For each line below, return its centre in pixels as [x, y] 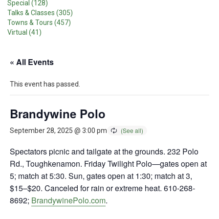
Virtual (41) [24, 32]
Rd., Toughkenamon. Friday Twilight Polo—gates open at [108, 164]
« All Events [32, 62]
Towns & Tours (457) [39, 22]
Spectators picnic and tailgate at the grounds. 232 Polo [104, 151]
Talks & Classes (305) [40, 13]
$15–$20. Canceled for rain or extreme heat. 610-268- [102, 188]
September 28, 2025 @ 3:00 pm [58, 131]
